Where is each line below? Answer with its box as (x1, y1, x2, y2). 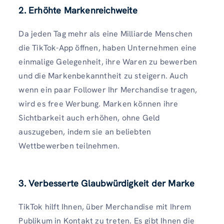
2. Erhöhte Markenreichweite (18, 4, 137, 16)
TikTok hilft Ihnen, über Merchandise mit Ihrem (18, 201, 191, 212)
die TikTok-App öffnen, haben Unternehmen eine (18, 42, 197, 53)
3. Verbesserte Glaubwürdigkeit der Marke (18, 177, 195, 189)
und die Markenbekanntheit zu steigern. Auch (18, 70, 188, 81)
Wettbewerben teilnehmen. (18, 140, 120, 151)
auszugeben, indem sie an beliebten (18, 126, 151, 137)
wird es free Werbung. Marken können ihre (18, 98, 178, 109)
